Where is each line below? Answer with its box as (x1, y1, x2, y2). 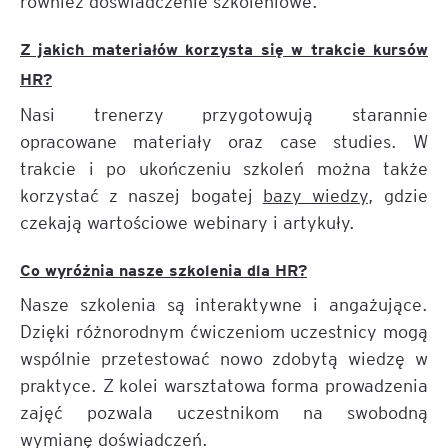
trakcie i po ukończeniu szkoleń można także (20, 155, 428, 179)
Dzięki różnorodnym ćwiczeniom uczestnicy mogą (20, 318, 428, 342)
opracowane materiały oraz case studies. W (20, 128, 428, 152)
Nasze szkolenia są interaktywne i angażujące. (20, 291, 428, 315)
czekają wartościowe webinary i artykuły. (20, 209, 355, 233)
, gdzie (367, 182, 429, 206)
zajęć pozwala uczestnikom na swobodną (20, 399, 428, 423)
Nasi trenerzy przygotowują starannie (20, 101, 428, 125)
